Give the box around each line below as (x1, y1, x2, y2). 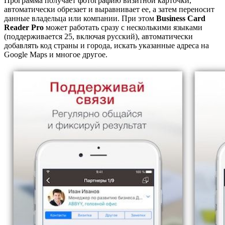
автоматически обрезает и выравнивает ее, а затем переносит (4, 5, 214, 14)
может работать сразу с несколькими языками (44, 23, 202, 32)
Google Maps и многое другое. (4, 50, 107, 59)
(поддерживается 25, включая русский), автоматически (4, 32, 193, 41)
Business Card (156, 14, 205, 23)
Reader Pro (4, 23, 44, 32)
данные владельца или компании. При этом (4, 14, 156, 23)
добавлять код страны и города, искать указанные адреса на (4, 41, 209, 50)
